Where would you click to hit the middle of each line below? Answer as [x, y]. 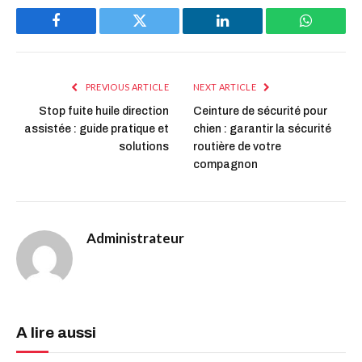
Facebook [83, 33]
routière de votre [237, 146]
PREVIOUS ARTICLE [126, 86]
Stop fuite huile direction [104, 111]
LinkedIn [248, 33]
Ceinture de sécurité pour [260, 111]
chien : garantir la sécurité [262, 128]
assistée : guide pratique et [97, 128]
